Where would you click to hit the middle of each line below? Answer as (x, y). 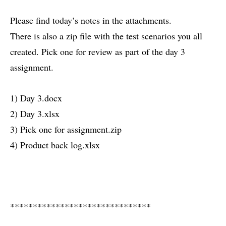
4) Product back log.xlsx (55, 145)
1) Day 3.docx (36, 98)
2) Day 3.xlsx (35, 114)
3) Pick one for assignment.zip (66, 129)
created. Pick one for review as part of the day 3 (98, 52)
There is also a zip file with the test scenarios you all (106, 36)
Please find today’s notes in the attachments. (91, 20)
